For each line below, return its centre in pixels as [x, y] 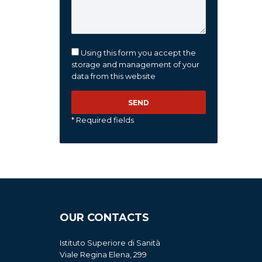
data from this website [113, 76]
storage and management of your [135, 64]
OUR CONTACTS [104, 218]
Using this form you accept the [138, 53]
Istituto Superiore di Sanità [110, 243]
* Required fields [103, 120]
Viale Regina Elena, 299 [103, 254]
